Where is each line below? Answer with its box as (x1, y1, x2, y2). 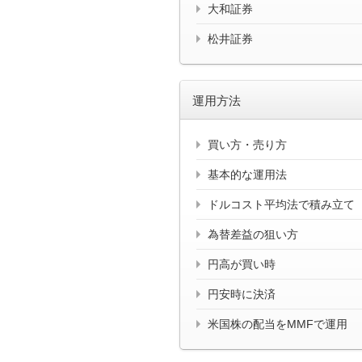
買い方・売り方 (208, 138, 287, 152)
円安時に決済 (208, 288, 276, 301)
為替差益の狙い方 (208, 228, 298, 242)
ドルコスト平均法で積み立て (208, 198, 355, 212)
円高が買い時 (208, 258, 276, 271)
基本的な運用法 (208, 168, 287, 182)
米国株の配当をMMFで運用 (208, 318, 347, 331)
